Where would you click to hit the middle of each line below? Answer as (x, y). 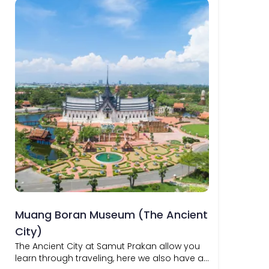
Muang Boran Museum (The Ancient (111, 215)
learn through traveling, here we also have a (109, 258)
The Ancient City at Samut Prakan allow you (107, 246)
